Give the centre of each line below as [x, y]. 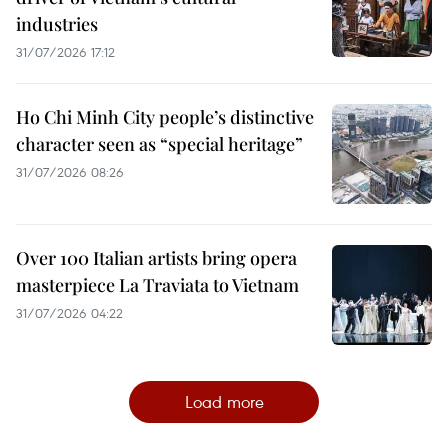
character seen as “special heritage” [159, 143]
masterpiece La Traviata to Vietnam [157, 284]
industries [57, 23]
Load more [224, 401]
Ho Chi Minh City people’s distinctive [165, 116]
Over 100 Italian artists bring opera [156, 257]
